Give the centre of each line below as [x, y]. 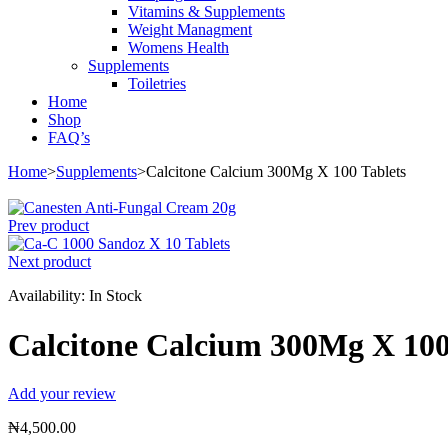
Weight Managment [190, 30]
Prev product [48, 226]
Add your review [62, 394]
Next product [49, 262]
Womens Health [178, 48]
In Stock [115, 296]
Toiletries [157, 84]
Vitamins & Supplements [206, 12]
